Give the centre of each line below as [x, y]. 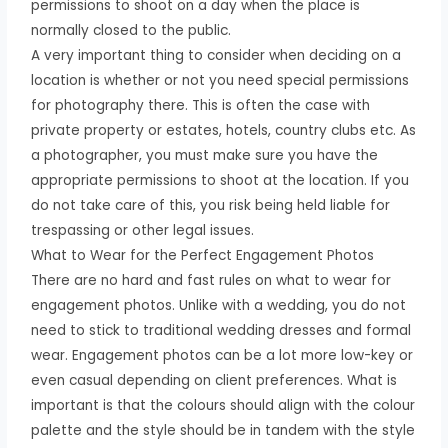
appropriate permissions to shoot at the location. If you [220, 180]
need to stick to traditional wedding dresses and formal [221, 330]
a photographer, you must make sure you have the [205, 155]
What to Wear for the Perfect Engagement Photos [203, 255]
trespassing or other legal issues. [143, 230]
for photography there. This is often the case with [201, 105]
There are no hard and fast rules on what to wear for [211, 280]
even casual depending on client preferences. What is [214, 380]
